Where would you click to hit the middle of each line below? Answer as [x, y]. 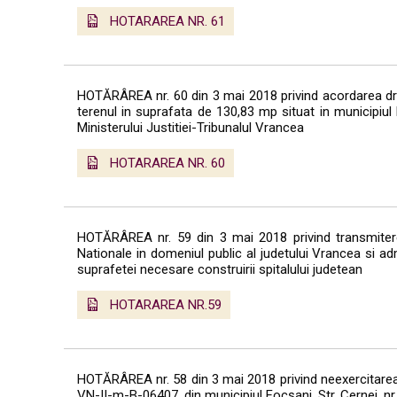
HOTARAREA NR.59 [166, 304]
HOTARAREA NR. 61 [167, 21]
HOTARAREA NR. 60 [167, 163]
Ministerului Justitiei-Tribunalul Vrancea [191, 127]
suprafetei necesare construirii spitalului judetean [220, 269]
